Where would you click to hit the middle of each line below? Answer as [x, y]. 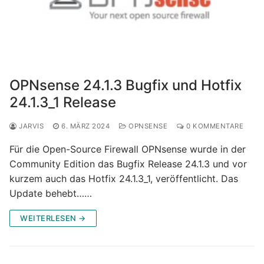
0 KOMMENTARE [214, 126]
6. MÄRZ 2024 [85, 126]
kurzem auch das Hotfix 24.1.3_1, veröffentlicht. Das [124, 178]
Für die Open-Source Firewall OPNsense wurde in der [128, 149]
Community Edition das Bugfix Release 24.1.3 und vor [128, 164]
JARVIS [30, 126]
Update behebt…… [51, 193]
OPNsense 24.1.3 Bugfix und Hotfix [126, 85]
